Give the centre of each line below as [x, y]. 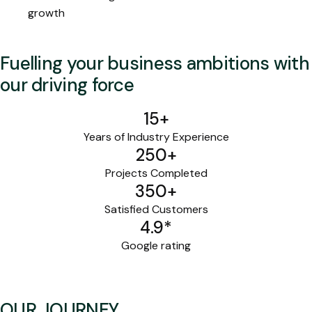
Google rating [156, 245]
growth [46, 13]
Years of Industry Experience [156, 136]
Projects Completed [156, 173]
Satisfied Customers [156, 209]
